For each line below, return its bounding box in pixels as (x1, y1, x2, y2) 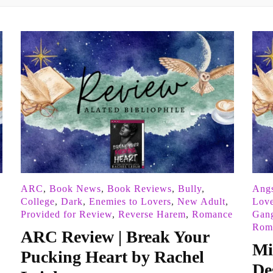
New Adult (177, 196, 225, 207)
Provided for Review (20, 209, 112, 220)
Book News (49, 183, 101, 194)
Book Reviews (107, 183, 172, 194)
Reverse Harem (118, 209, 186, 220)
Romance (191, 209, 233, 220)
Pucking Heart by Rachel (20, 247, 204, 267)
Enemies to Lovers (88, 196, 171, 207)
